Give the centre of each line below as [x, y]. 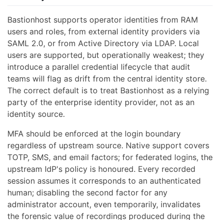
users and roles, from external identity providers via [104, 32]
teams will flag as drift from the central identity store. [107, 79]
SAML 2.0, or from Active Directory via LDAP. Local [103, 43]
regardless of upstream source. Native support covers [108, 146]
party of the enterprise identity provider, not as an [101, 102]
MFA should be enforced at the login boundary [94, 134]
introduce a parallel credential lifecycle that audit [99, 67]
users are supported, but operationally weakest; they [106, 55]
